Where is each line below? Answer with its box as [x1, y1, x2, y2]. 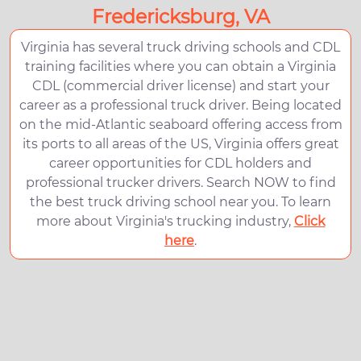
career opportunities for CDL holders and [49, 156, 312, 172]
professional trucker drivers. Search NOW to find [25, 175, 336, 191]
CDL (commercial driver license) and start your [31, 78, 330, 94]
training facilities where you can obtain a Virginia [25, 59, 336, 75]
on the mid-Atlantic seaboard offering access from [19, 117, 342, 133]
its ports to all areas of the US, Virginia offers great [22, 136, 339, 152]
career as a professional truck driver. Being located [19, 98, 342, 114]
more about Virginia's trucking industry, [35, 214, 294, 230]
